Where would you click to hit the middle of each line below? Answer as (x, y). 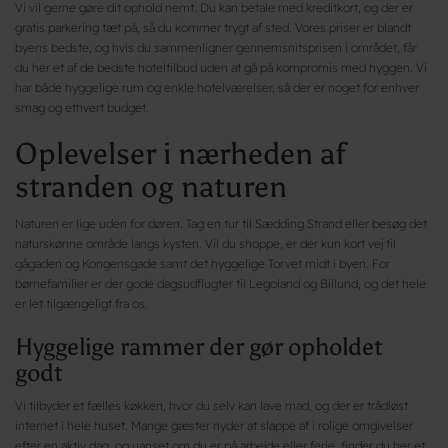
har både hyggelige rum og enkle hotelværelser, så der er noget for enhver (217, 87)
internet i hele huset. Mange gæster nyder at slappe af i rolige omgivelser (214, 425)
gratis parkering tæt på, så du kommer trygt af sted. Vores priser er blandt (213, 27)
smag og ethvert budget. (82, 107)
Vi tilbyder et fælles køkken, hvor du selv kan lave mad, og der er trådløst (211, 405)
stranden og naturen (151, 186)
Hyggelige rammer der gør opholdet (199, 346)
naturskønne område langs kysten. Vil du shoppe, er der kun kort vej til (205, 243)
